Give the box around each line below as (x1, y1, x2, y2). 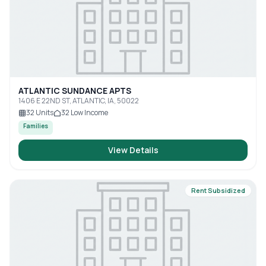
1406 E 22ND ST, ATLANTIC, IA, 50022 (18, 96, 139, 106)
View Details (107, 144, 159, 156)
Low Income (69, 107, 108, 118)
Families (23, 122, 48, 130)
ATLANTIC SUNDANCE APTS (18, 85, 131, 96)
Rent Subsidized (191, 186, 245, 195)
